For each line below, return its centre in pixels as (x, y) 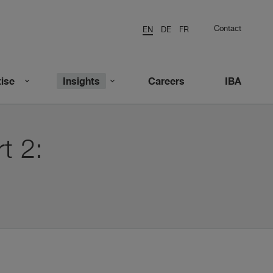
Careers (166, 81)
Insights (81, 81)
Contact (228, 29)
